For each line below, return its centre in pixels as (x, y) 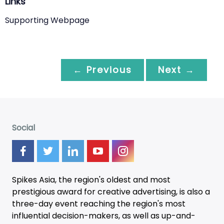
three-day (33, 203)
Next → (176, 69)
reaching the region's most (132, 203)
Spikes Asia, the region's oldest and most (91, 179)
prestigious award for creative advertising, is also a (111, 191)
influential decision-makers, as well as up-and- (104, 215)
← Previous (102, 69)
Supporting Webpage (47, 20)
